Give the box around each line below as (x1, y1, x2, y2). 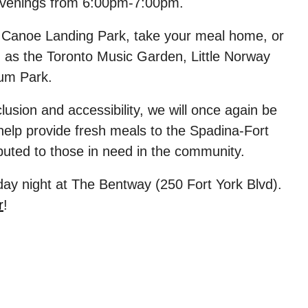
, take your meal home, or (126, 27, 284, 43)
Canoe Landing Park (1, 27, 126, 43)
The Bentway (71, 176, 151, 192)
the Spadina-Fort (166, 122, 269, 138)
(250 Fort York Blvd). (151, 176, 282, 192)
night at (18, 176, 71, 192)
